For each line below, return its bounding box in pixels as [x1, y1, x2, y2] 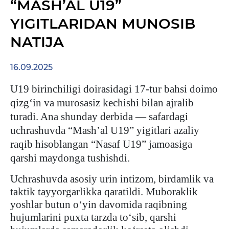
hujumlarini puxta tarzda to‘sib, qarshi [10, 211, 176, 223]
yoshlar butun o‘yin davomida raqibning [10, 198, 187, 211]
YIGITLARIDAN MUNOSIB [10, 15, 195, 32]
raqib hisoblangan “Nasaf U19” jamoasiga [10, 138, 192, 150]
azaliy [174, 124, 199, 136]
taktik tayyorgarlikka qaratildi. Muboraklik [10, 186, 198, 198]
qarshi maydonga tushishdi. [10, 152, 130, 164]
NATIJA [10, 33, 64, 51]
